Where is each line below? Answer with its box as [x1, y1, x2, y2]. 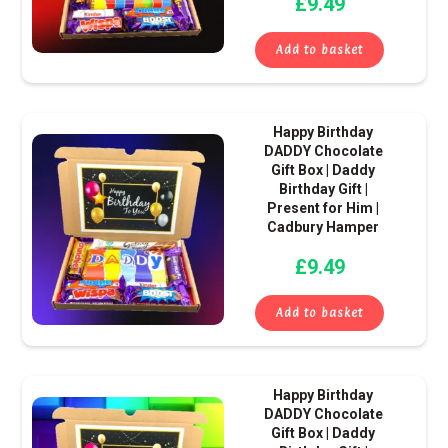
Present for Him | [267, 200, 380, 217]
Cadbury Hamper [267, 219, 380, 236]
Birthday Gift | [278, 181, 368, 198]
